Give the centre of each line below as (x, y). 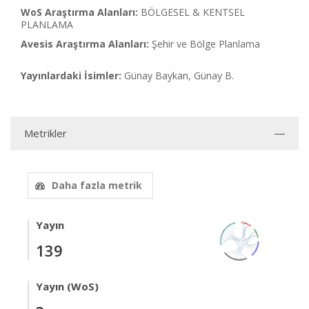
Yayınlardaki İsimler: (71, 76)
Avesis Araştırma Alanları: (85, 44)
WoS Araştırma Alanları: (79, 12)
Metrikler (46, 133)
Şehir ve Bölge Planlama (206, 44)
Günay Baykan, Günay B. (179, 76)
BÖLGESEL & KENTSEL (193, 12)
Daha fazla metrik (97, 185)
